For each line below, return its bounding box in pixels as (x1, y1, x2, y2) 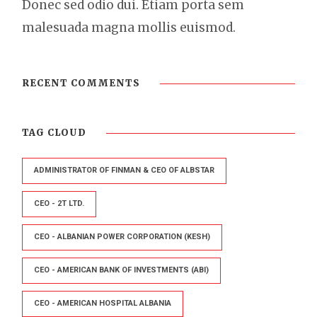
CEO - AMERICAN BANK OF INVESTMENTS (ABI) (34, 265, 209, 275)
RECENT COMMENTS (22, 76, 140, 89)
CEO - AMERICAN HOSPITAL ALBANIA (34, 298, 171, 308)
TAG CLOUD (22, 126, 86, 139)
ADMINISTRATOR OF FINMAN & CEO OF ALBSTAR (34, 165, 214, 175)
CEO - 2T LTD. (34, 198, 84, 208)
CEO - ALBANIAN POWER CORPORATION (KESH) (34, 231, 210, 241)
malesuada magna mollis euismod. (22, 19, 236, 35)
